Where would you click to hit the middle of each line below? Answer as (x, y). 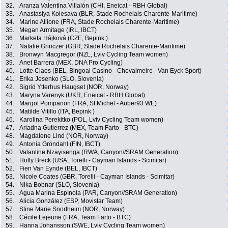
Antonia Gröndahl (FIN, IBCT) (60, 144)
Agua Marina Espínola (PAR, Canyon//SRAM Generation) (98, 193)
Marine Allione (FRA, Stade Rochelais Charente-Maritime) (99, 22)
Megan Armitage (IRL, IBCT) (58, 30)
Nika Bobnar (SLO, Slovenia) (59, 185)
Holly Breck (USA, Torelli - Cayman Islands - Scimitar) (93, 161)
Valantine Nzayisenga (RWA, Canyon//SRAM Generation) (99, 152)
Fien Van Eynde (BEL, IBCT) (58, 169)
